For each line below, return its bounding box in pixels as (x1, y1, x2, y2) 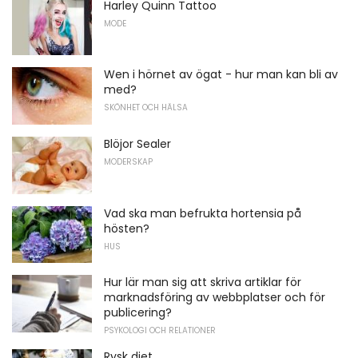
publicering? (104, 304, 172, 321)
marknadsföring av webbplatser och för (104, 289, 325, 306)
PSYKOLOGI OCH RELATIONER (104, 324, 216, 337)
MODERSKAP (104, 155, 153, 168)
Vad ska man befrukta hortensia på (104, 205, 301, 221)
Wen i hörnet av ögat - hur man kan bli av (104, 66, 338, 83)
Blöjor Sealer (104, 135, 171, 152)
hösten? (104, 220, 149, 237)
